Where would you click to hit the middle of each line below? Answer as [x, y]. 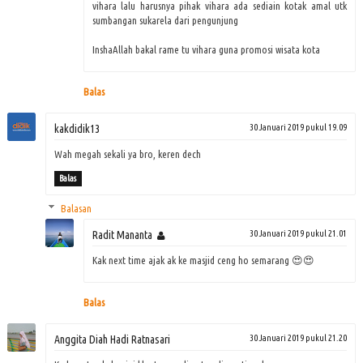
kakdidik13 [77, 128]
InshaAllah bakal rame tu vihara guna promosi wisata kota [206, 49]
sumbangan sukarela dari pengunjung [165, 20]
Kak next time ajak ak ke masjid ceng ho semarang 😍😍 [203, 260]
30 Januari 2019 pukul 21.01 [299, 233]
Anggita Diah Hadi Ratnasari [112, 339]
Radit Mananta [122, 235]
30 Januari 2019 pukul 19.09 [299, 127]
